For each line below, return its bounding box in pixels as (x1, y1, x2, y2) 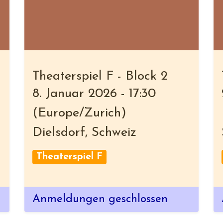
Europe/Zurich (38, 107, 121, 120)
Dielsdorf (32, 126, 85, 139)
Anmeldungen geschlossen (32, 194, 168, 205)
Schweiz (92, 126, 136, 139)
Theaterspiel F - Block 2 (32, 70, 168, 83)
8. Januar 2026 (32, 87, 117, 101)
